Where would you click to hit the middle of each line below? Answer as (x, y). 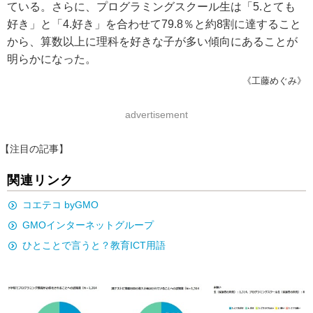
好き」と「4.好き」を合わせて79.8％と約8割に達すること (154, 24)
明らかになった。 (52, 59)
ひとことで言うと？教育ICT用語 (94, 245)
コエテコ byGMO (60, 205)
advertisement (156, 115)
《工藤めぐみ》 (274, 81)
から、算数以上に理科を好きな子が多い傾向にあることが (152, 42)
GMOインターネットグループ (88, 225)
